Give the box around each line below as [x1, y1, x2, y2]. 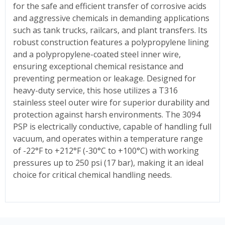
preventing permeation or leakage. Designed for [13, 72, 196, 84]
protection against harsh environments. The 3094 [13, 108, 200, 120]
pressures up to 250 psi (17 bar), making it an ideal [13, 157, 203, 168]
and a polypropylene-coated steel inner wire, [13, 48, 181, 60]
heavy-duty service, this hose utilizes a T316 [13, 84, 178, 96]
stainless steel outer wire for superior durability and [13, 96, 209, 108]
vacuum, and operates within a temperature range [13, 133, 203, 144]
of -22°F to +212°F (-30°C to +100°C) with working [13, 145, 199, 156]
